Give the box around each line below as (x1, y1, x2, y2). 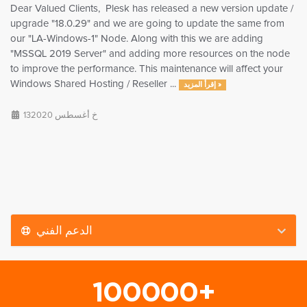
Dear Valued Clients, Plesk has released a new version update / (10, 3, 293, 14)
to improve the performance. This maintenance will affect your (10, 64, 283, 74)
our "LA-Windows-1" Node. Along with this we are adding (10, 34, 263, 44)
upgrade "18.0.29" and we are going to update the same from (10, 19, 284, 29)
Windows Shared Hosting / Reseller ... (10, 79, 179, 89)
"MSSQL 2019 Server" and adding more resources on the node (10, 49, 290, 59)
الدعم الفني (36, 222, 93, 238)
